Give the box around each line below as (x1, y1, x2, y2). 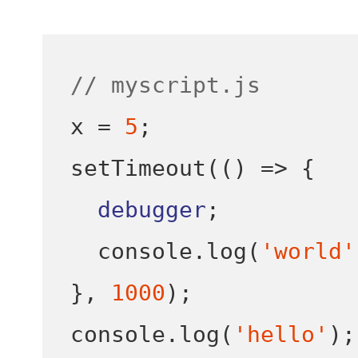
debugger (97, 197, 206, 224)
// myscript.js (70, 72, 261, 99)
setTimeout (70, 155, 206, 182)
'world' (260, 238, 356, 265)
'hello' (233, 321, 328, 348)
